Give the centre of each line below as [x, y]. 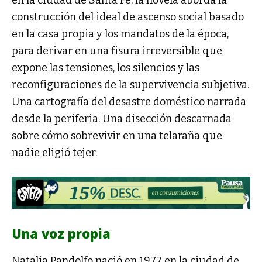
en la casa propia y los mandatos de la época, [120, 34]
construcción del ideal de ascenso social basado [128, 17]
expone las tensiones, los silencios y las [106, 68]
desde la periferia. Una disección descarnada [122, 118]
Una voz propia [61, 234]
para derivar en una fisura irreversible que [117, 51]
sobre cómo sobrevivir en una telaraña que [117, 135]
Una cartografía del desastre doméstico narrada [129, 101]
